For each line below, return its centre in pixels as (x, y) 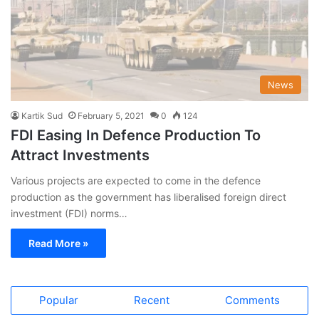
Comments (252, 300)
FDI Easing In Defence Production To (136, 135)
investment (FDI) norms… (69, 213)
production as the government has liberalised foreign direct (148, 197)
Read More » (58, 243)
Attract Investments (80, 155)
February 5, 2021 (111, 115)
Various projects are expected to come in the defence (136, 180)
